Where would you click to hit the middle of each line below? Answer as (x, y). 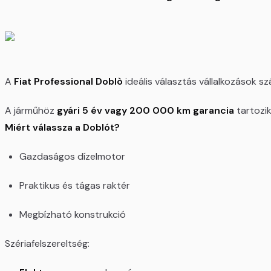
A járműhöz (30, 111)
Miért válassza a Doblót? (62, 128)
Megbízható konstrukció (73, 215)
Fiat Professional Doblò (68, 82)
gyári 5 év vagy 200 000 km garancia (144, 111)
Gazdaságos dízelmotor (72, 157)
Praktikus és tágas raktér (75, 186)
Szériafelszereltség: (47, 244)
